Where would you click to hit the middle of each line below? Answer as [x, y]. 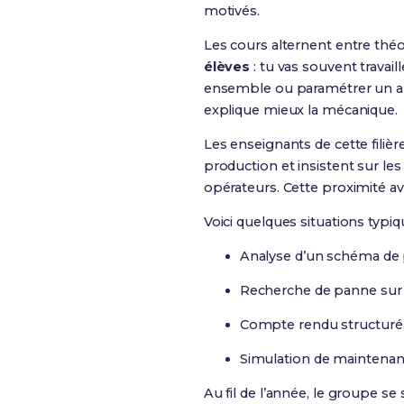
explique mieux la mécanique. [300, 110]
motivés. [231, 11]
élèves [227, 67]
